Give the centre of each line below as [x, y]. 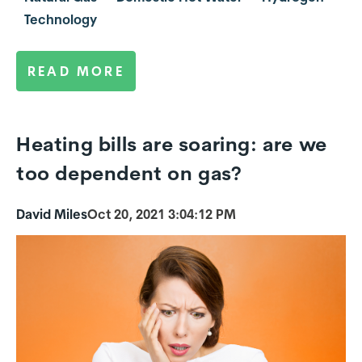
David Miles [52, 215]
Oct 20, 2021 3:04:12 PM [162, 215]
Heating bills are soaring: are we [172, 143]
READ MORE [76, 72]
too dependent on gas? [129, 173]
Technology [61, 20]
